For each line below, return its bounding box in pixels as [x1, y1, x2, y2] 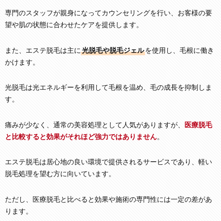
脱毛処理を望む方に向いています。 [5, 170, 115, 178]
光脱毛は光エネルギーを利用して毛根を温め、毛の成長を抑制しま [5, 84, 212, 92]
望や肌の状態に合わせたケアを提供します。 [5, 21, 143, 29]
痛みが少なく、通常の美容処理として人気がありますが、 [5, 121, 184, 129]
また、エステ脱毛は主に [5, 46, 81, 54]
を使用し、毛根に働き [145, 46, 214, 54]
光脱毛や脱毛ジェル [82, 46, 144, 54]
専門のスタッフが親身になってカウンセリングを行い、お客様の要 [5, 9, 212, 17]
